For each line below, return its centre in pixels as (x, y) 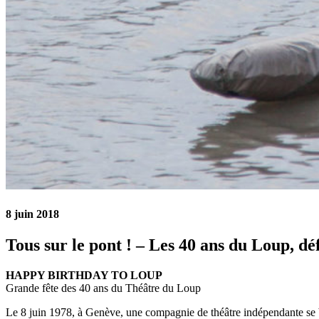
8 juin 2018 (32, 214)
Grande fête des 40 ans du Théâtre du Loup (103, 288)
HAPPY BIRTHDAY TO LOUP (84, 275)
